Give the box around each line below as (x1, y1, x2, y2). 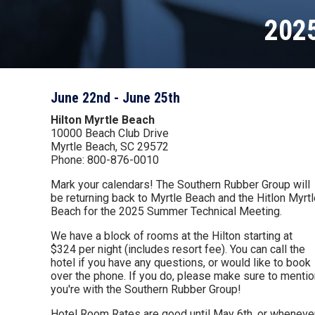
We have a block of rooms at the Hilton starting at (51, 229, 292, 243)
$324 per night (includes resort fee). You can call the (51, 243, 305, 256)
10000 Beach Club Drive (51, 127, 169, 140)
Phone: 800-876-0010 (51, 153, 159, 167)
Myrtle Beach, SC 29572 (51, 140, 169, 153)
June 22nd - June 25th (51, 89, 180, 106)
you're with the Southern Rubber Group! (51, 283, 241, 296)
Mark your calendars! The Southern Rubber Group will (51, 178, 310, 191)
